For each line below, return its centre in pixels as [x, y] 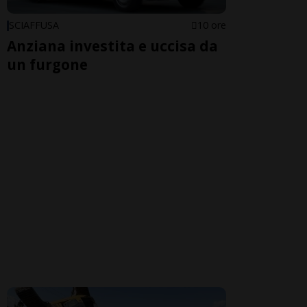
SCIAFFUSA [34, 25]
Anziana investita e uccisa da [112, 46]
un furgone [47, 65]
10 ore [212, 25]
